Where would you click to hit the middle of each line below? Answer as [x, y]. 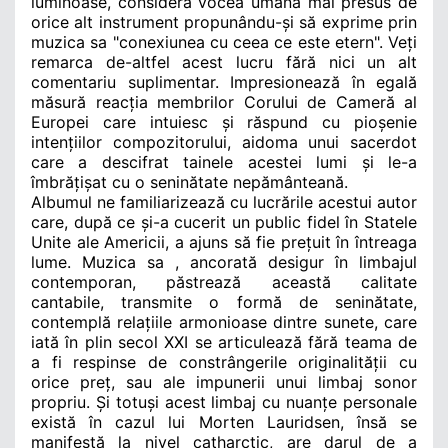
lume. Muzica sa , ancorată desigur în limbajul [224, 261]
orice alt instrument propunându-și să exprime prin [224, 21]
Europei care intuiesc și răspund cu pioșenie [224, 121]
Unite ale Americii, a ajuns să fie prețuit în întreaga [224, 241]
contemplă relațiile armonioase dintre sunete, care [224, 321]
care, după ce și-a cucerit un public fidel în [197, 221]
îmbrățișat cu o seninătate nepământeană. [189, 181]
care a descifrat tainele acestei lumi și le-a [224, 161]
